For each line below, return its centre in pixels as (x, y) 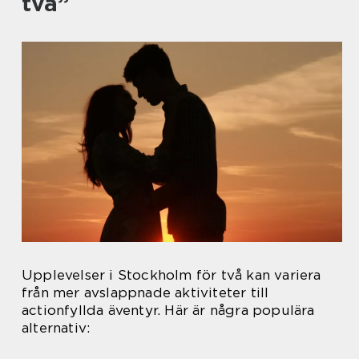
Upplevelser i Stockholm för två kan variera (171, 274)
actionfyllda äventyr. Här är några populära (168, 310)
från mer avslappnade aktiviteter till (145, 292)
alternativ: (56, 327)
